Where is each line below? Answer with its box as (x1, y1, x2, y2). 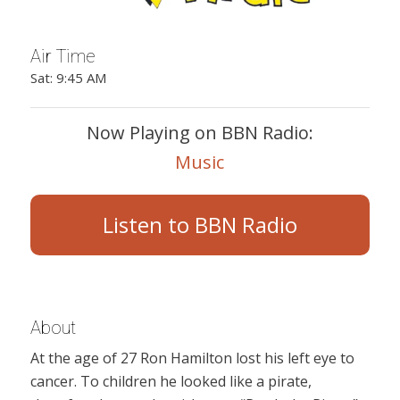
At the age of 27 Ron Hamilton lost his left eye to (29, 348, 354, 369)
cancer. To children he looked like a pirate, (29, 371, 312, 392)
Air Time (29, 45, 96, 67)
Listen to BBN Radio (102, 210, 297, 240)
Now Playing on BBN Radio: (86, 121, 313, 146)
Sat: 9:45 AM (29, 69, 106, 87)
